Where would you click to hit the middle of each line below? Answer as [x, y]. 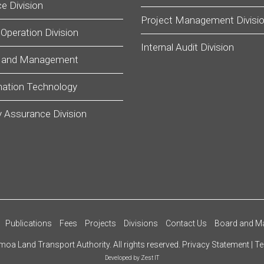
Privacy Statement [216, 245]
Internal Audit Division [187, 47]
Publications [29, 223]
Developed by [123, 258]
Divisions [141, 223]
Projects [100, 223]
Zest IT [150, 258]
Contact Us [186, 223]
